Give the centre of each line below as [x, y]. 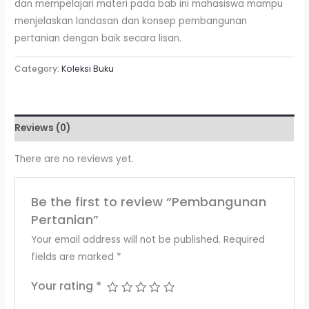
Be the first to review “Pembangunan [148, 201]
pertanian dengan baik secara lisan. [98, 39]
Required [244, 239]
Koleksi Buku [88, 69]
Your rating [63, 286]
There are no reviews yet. [74, 159]
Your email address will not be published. [126, 239]
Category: [38, 69]
